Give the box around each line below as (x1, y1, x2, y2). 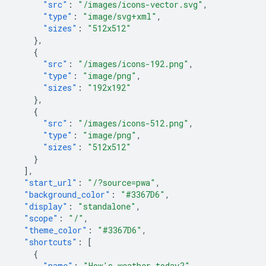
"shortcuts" (24, 236, 77, 248)
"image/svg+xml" (83, 11, 157, 22)
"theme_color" (24, 224, 87, 236)
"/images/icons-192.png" (78, 58, 189, 69)
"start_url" (24, 177, 77, 188)
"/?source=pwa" (87, 177, 156, 188)
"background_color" (24, 189, 110, 200)
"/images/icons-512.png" (78, 118, 189, 129)
